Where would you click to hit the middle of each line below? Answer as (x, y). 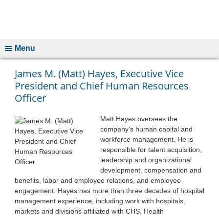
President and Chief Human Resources (102, 86)
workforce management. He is (147, 139)
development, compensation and (151, 170)
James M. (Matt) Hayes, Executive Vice (99, 74)
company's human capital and (147, 129)
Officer (30, 98)
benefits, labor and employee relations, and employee (98, 180)
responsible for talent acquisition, (151, 150)
